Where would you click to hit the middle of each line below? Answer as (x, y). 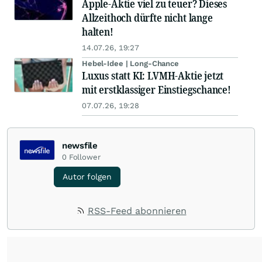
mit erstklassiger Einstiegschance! (156, 89)
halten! (98, 32)
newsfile (80, 146)
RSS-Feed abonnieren (137, 211)
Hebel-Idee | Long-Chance (130, 63)
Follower (85, 157)
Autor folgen (87, 177)
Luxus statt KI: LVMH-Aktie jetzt (153, 75)
